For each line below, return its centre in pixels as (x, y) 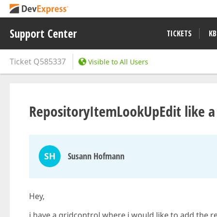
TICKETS (179, 33)
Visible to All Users (118, 62)
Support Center (43, 33)
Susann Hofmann (96, 156)
